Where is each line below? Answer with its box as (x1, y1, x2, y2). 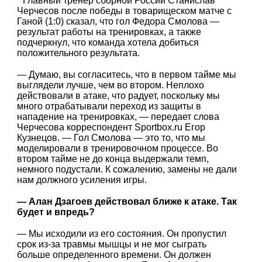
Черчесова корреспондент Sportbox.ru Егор (17, 122, 206, 133)
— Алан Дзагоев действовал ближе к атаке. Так (17, 196, 237, 207)
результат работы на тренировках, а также (17, 26, 202, 37)
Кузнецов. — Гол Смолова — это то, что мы (17, 133, 206, 143)
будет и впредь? (17, 207, 95, 218)
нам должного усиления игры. (17, 175, 147, 185)
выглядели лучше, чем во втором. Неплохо (17, 80, 205, 91)
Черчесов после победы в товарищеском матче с (17, 5, 232, 16)
